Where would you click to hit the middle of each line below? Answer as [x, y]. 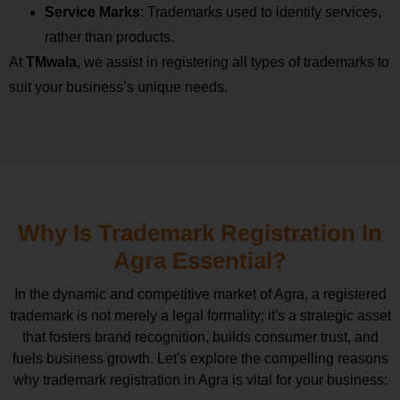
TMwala [51, 62]
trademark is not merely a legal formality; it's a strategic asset [200, 316]
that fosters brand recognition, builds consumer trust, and [200, 337]
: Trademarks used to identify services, [261, 12]
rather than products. [109, 37]
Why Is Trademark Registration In [200, 233]
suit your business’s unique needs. [118, 87]
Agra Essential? [200, 261]
